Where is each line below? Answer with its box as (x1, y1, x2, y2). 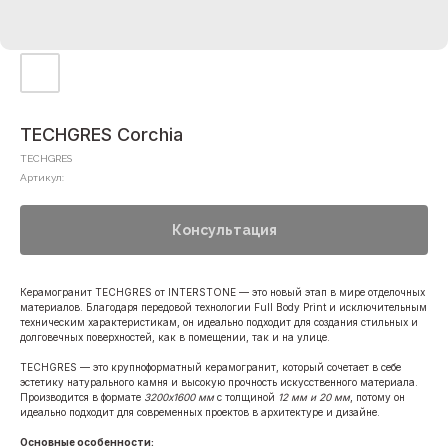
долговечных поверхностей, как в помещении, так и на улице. (20, 331, 330, 343)
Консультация (171, 222, 277, 238)
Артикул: (20, 172, 64, 183)
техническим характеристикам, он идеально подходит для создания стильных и (20, 316, 418, 328)
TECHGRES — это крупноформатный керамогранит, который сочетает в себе (20, 361, 401, 373)
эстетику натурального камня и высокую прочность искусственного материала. (20, 376, 418, 388)
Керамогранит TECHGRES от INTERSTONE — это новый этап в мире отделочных (20, 286, 425, 298)
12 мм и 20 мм (278, 391, 350, 403)
